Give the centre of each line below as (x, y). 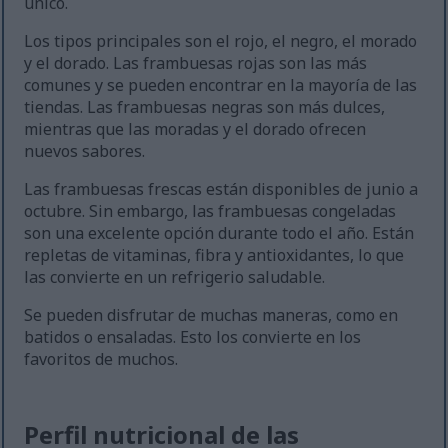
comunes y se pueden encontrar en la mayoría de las (221, 85)
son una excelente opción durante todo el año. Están (219, 233)
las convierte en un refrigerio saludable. (175, 277)
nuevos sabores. (85, 151)
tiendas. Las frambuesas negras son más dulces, (205, 107)
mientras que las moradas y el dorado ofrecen (195, 129)
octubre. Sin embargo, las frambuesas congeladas (210, 211)
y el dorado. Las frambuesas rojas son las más (196, 63)
